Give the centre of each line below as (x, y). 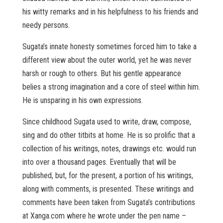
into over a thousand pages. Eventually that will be (99, 162)
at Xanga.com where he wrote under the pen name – (104, 216)
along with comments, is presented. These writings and (108, 189)
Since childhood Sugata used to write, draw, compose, (107, 122)
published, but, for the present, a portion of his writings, (108, 175)
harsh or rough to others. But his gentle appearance (102, 73)
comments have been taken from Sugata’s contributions (109, 202)
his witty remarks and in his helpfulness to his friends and (110, 12)
